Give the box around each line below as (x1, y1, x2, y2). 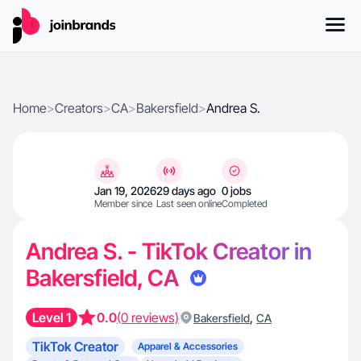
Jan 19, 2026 (93, 184, 156, 197)
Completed (221, 197, 268, 210)
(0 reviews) (117, 309, 179, 326)
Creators (55, 100, 103, 116)
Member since (93, 197, 152, 210)
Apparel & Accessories (138, 340, 238, 352)
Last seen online (156, 197, 222, 210)
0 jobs (221, 184, 251, 197)
